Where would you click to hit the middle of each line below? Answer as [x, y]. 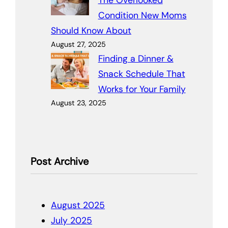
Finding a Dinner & [136, 59]
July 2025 [72, 221]
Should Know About [91, 31]
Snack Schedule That [141, 74]
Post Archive [60, 162]
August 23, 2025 [79, 103]
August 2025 [78, 205]
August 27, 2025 [78, 45]
